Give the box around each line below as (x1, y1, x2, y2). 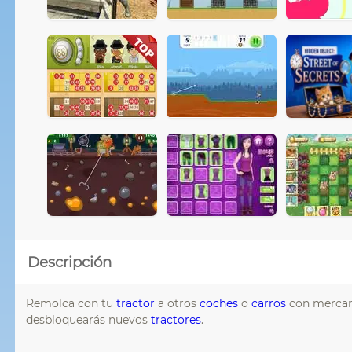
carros (251, 295, 286, 310)
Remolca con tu (26, 295, 116, 310)
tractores (151, 312, 201, 327)
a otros (155, 295, 200, 310)
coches (200, 295, 238, 310)
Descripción (27, 252, 112, 271)
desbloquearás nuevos (26, 312, 151, 327)
